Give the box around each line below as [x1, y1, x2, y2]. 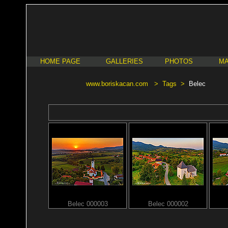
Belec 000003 [67, 200, 108, 208]
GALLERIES [105, 58, 143, 65]
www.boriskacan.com [86, 80, 148, 88]
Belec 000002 [148, 200, 188, 208]
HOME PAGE [40, 58, 80, 65]
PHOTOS [164, 58, 193, 65]
